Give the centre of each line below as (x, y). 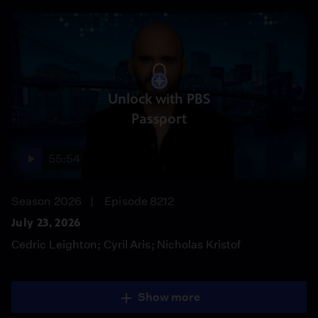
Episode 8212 (139, 201)
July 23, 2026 (46, 223)
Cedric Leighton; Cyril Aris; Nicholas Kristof (126, 245)
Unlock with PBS (159, 99)
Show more (169, 297)
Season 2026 (47, 201)
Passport (159, 119)
